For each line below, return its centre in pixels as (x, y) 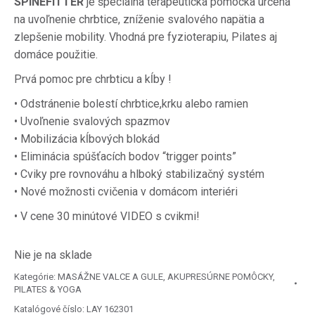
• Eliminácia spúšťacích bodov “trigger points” (125, 156)
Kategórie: (36, 277)
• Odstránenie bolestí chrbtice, (88, 104)
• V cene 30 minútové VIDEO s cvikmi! (107, 216)
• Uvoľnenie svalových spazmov (92, 121)
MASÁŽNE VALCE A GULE (110, 277)
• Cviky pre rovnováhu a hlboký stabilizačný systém (139, 174)
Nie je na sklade (53, 255)
